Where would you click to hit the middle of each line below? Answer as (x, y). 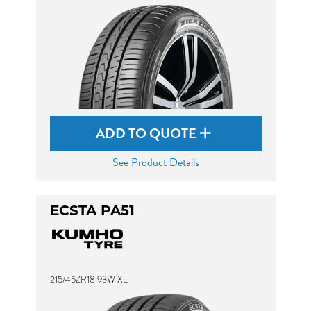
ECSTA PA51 (92, 212)
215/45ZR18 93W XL (89, 279)
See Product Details (155, 162)
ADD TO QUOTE (148, 133)
